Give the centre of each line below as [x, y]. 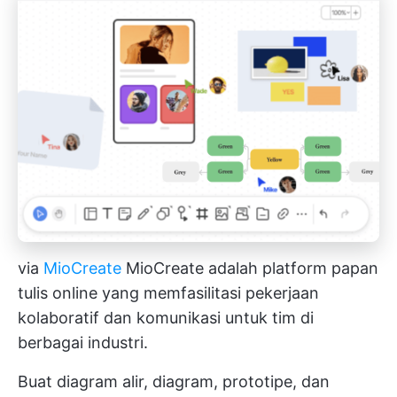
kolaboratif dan [77, 318]
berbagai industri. [83, 343]
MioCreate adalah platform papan [250, 269]
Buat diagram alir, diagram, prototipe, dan [174, 382]
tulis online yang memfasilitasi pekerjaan [168, 293]
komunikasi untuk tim [216, 318]
